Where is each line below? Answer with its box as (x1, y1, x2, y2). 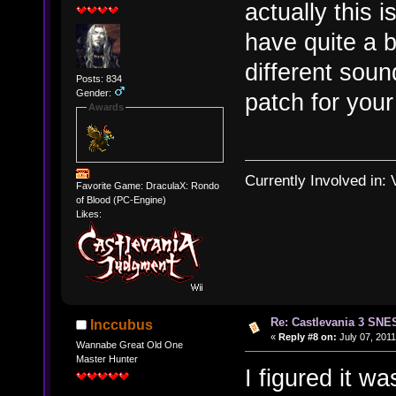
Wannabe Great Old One (75, 339, 183, 351)
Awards (88, 102, 124, 113)
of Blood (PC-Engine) (75, 194, 166, 205)
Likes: (75, 208, 102, 219)
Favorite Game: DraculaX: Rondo (75, 179, 219, 191)
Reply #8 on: (278, 331, 337, 342)
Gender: (75, 88, 114, 99)
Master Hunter (75, 354, 138, 365)
